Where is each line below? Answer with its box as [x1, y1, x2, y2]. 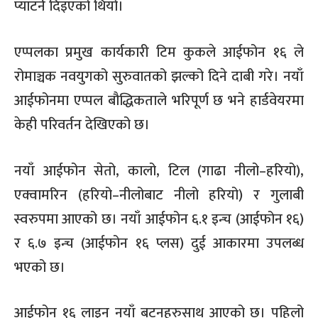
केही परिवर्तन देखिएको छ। [14, 112, 150, 137]
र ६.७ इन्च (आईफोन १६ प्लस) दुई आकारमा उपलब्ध [14, 231, 304, 256]
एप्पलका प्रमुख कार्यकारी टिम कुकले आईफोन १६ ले [14, 40, 304, 65]
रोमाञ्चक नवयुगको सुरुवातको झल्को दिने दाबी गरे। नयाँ [14, 64, 304, 89]
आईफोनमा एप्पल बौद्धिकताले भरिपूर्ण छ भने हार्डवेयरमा [14, 88, 304, 113]
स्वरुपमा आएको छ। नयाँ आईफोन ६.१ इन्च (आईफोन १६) [14, 207, 304, 231]
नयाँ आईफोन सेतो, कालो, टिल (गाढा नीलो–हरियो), [14, 158, 304, 183]
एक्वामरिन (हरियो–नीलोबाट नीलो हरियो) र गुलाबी [14, 182, 304, 207]
